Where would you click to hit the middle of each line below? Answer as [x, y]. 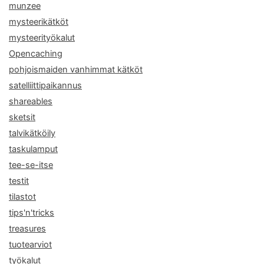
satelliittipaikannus [45, 85]
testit [19, 181]
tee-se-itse [31, 165]
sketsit [22, 117]
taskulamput [33, 149]
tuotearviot [30, 244]
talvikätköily [32, 133]
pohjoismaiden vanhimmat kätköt [76, 69]
